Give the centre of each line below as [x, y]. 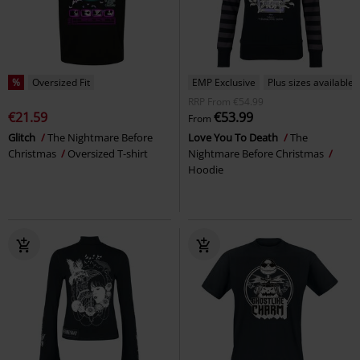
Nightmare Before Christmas [257, 154]
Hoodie [206, 170]
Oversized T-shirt [108, 154]
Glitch [23, 138]
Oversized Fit [61, 83]
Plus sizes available [311, 83]
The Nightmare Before [100, 138]
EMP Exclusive [224, 83]
